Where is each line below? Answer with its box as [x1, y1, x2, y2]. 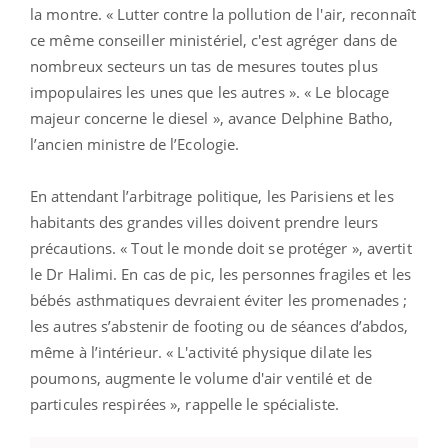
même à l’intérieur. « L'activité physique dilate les [30, 341, 373, 362]
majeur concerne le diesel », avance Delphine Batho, [30, 107, 394, 128]
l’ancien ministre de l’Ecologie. [30, 133, 240, 154]
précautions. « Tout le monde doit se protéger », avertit [30, 237, 412, 258]
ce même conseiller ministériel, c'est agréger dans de [30, 29, 398, 50]
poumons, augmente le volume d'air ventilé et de [30, 367, 372, 388]
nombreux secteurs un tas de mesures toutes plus [30, 55, 378, 76]
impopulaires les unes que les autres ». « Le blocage [30, 81, 390, 102]
